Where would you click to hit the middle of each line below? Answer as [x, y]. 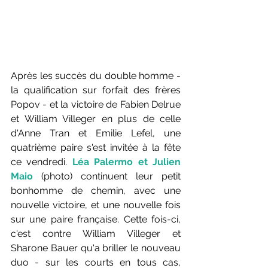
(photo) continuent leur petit [107, 176]
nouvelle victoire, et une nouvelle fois [96, 205]
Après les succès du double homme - [96, 75]
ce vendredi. [42, 162]
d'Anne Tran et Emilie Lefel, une [96, 133]
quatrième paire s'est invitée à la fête [96, 147]
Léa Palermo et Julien [127, 162]
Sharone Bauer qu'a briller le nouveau [96, 248]
